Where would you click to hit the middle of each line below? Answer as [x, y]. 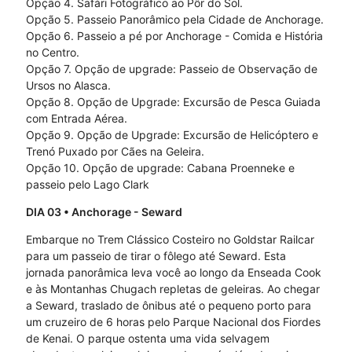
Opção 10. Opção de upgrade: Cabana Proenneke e [160, 168]
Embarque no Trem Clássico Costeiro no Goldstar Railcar [170, 240]
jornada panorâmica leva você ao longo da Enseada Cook [173, 273]
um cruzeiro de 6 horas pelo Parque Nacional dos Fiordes [173, 322]
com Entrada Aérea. [76, 119]
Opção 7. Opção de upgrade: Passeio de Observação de [171, 69]
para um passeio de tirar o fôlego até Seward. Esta [156, 256]
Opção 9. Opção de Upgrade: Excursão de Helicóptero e [172, 135]
